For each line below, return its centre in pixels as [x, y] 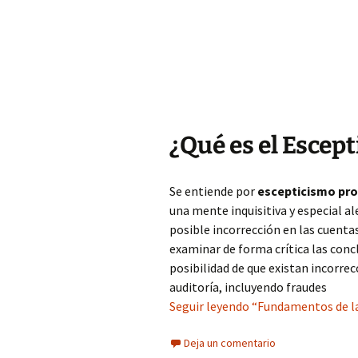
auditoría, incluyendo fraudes [248, 287]
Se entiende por [213, 191]
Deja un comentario [230, 343]
